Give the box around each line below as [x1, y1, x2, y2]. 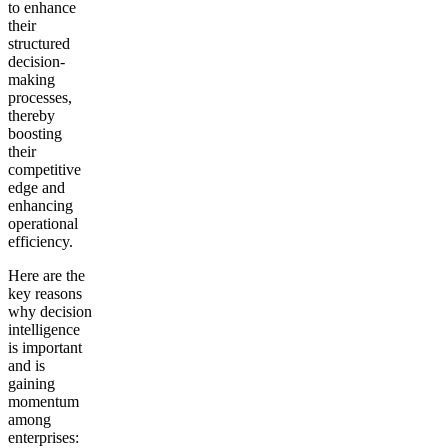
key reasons [8, 284, 82, 302]
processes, [8, 88, 72, 106]
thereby [8, 106, 55, 124]
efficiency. [8, 232, 77, 250]
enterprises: [8, 428, 79, 446]
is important [8, 338, 82, 356]
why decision [8, 302, 92, 320]
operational [8, 214, 78, 232]
